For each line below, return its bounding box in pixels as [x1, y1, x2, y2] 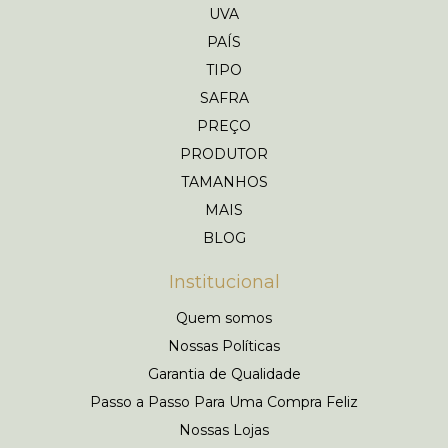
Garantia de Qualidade [147, 365, 301, 384]
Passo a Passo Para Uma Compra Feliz [90, 393, 358, 412]
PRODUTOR [180, 145, 268, 164]
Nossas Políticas [168, 337, 280, 356]
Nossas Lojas [179, 421, 269, 440]
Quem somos [176, 309, 272, 328]
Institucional [168, 271, 280, 294]
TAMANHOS [180, 173, 268, 192]
